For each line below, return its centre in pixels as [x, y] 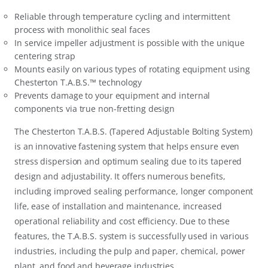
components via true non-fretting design [95, 108]
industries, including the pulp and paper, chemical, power [130, 251]
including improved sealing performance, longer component [134, 191]
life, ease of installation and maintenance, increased [118, 206]
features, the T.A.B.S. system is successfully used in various [132, 236]
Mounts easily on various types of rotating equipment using [133, 69]
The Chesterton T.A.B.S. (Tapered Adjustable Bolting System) [134, 131]
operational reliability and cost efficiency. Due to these [122, 221]
